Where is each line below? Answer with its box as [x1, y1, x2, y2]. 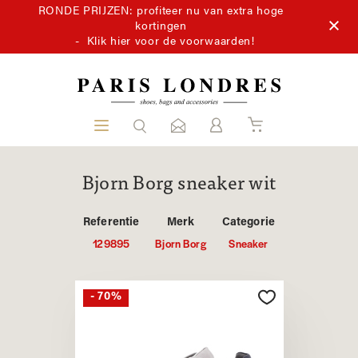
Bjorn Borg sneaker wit [82, 175, 276, 194]
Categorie [221, 217, 276, 229]
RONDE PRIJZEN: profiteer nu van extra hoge [38, 6, 284, 18]
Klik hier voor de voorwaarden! [86, 36, 255, 48]
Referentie [82, 217, 140, 229]
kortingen [135, 21, 187, 33]
